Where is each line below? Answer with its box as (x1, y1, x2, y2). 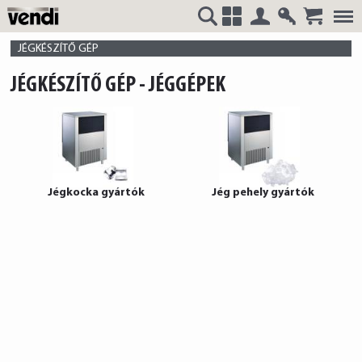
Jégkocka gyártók (47, 187, 145, 199)
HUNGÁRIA (6, 128, 112, 150)
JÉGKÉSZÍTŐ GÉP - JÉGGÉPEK (11, 74, 226, 97)
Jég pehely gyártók (211, 187, 314, 199)
